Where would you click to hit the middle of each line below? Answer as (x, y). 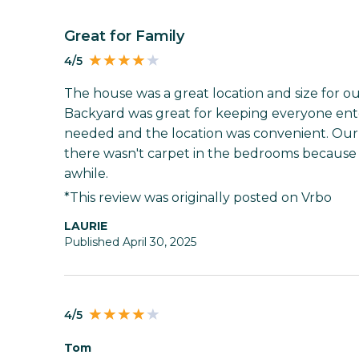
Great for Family (130, 36)
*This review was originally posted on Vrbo (198, 197)
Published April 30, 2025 (130, 242)
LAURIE (89, 226)
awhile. (86, 173)
